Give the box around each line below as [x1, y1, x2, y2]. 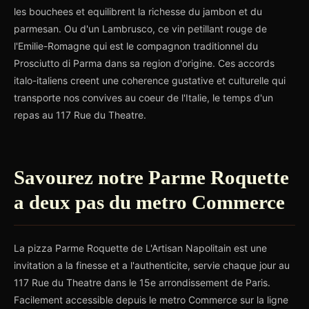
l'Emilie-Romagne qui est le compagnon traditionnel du [14, 40, 258, 52]
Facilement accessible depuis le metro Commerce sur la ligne [14, 294, 288, 306]
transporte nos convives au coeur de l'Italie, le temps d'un [14, 92, 273, 103]
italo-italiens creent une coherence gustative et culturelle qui [14, 74, 286, 86]
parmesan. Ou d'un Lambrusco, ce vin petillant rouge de [14, 23, 267, 34]
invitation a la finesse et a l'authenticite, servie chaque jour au [14, 259, 290, 271]
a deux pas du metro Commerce [14, 191, 285, 213]
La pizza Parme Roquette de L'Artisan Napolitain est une [14, 242, 267, 254]
